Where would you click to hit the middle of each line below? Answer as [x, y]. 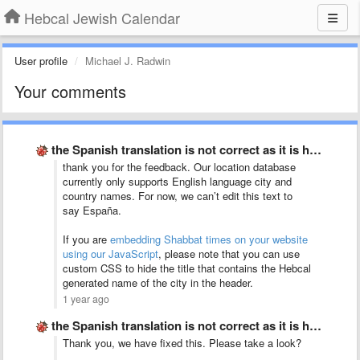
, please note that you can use [229, 254]
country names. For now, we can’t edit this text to [178, 196]
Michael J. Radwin [128, 61]
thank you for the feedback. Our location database [179, 167]
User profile [41, 61]
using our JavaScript [110, 254]
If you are [86, 239]
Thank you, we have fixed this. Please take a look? [182, 343]
